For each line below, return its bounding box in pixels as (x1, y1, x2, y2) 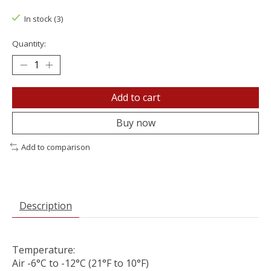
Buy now (116, 116, 155, 130)
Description (19, 198, 72, 212)
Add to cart (111, 91, 160, 105)
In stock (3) (24, 13, 64, 24)
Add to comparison (21, 142, 90, 153)
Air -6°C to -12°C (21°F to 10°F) (12, 256, 149, 270)
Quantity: (12, 38, 46, 50)
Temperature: (12, 243, 75, 256)
